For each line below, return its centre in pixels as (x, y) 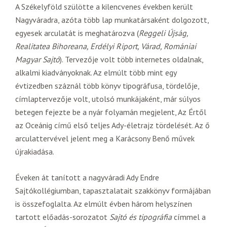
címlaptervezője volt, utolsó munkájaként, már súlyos (108, 99)
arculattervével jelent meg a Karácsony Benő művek (105, 138)
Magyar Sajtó (37, 59)
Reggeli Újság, (163, 33)
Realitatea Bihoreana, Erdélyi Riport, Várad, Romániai (106, 46)
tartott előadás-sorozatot (62, 217)
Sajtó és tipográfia (141, 217)
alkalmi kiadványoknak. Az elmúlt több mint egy (96, 72)
